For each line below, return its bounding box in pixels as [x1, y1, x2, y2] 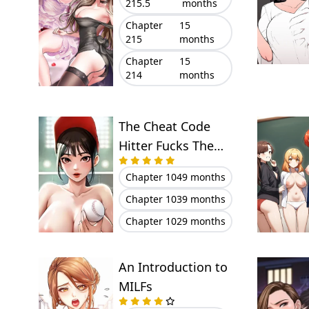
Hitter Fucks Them [118, 137, 226, 154]
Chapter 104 [125, 170, 182, 183]
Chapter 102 [125, 215, 182, 228]
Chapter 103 [125, 192, 182, 206]
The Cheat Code [118, 118, 210, 134]
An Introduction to [118, 259, 228, 275]
